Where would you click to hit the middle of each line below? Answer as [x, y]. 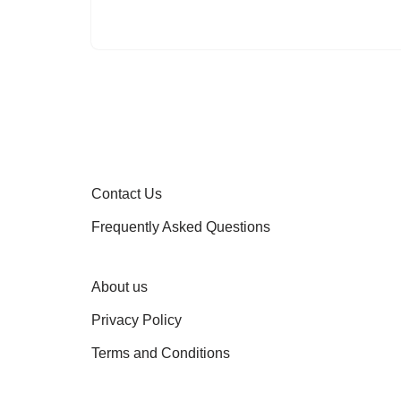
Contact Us [127, 194]
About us [119, 287]
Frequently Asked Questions [181, 227]
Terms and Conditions [161, 353]
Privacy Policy [137, 320]
